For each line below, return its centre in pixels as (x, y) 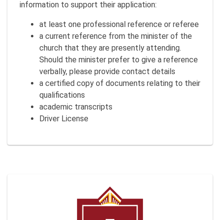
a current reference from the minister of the (116, 36)
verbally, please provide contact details (107, 71)
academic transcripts (76, 107)
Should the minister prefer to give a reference (119, 60)
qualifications (62, 95)
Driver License (64, 119)
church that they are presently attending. (110, 48)
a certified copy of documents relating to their (120, 83)
